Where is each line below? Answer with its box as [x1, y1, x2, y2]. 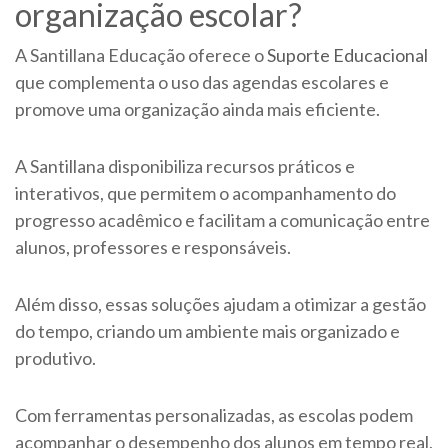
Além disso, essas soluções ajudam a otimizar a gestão [15, 293, 426, 316]
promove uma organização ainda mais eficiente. [15, 98, 383, 121]
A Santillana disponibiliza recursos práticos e [15, 155, 355, 178]
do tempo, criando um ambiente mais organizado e [15, 320, 400, 343]
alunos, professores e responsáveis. [15, 236, 294, 259]
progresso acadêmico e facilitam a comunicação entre [15, 209, 430, 232]
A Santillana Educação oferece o [15, 44, 267, 67]
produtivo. [15, 347, 96, 370]
